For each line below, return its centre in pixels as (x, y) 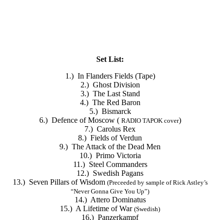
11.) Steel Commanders (110, 164)
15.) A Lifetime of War (97, 208)
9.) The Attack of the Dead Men (110, 146)
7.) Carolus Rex (110, 129)
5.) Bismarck (110, 111)
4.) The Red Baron (110, 102)
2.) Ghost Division (110, 84)
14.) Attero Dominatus (110, 199)
